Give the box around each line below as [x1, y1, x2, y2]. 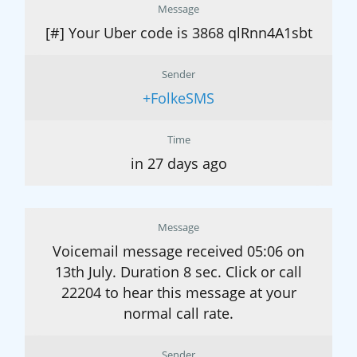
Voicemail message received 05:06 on [53, 241, 304, 261]
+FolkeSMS [143, 88, 214, 108]
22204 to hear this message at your [61, 283, 296, 303]
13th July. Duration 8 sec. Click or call [55, 262, 302, 282]
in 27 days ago [130, 154, 227, 174]
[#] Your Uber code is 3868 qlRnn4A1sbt [45, 23, 312, 43]
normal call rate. [124, 304, 233, 324]
